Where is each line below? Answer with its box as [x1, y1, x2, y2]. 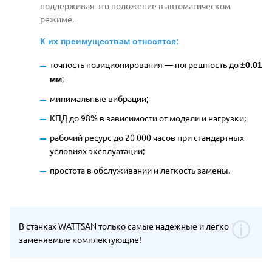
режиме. [40, 13, 74, 24]
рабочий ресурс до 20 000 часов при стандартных [50, 131, 244, 143]
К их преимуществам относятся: [40, 36, 179, 46]
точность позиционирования [50, 58, 165, 70]
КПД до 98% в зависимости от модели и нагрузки [50, 112, 244, 123]
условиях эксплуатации [50, 144, 143, 156]
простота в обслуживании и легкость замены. [50, 164, 230, 175]
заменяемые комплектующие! [19, 233, 141, 245]
